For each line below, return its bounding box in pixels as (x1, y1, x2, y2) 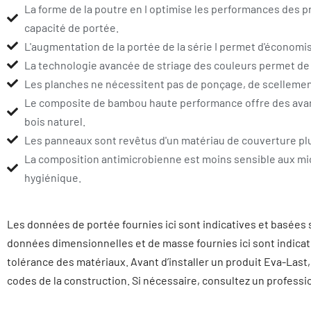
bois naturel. (24, 114, 85, 128)
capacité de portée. (24, 20, 119, 34)
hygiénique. (24, 170, 81, 184)
